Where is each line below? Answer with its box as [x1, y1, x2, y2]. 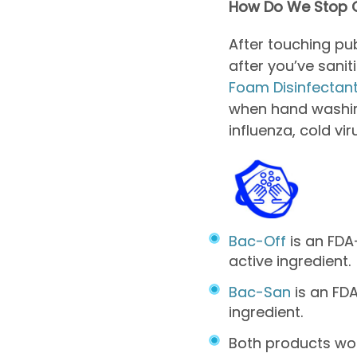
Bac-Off [229, 230, 287, 251]
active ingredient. [229, 250, 351, 271]
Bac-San [229, 281, 292, 302]
